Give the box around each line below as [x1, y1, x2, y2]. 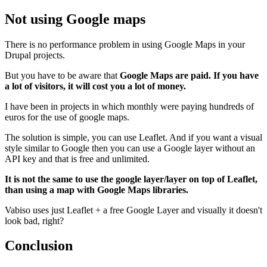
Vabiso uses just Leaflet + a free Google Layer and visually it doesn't [5, 204, 262, 215]
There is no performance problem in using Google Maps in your [5, 39, 245, 49]
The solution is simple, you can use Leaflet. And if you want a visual [5, 132, 262, 142]
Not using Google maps [5, 11, 145, 27]
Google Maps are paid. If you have [117, 70, 259, 80]
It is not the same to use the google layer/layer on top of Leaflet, [5, 173, 257, 184]
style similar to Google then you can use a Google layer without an [5, 142, 255, 153]
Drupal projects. [5, 49, 65, 60]
